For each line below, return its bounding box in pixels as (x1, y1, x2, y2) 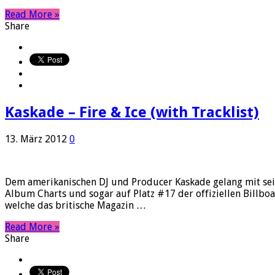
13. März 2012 (5, 133, 67, 145)
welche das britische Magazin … (5, 199, 146, 212)
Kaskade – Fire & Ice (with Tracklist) (5, 104, 259, 122)
